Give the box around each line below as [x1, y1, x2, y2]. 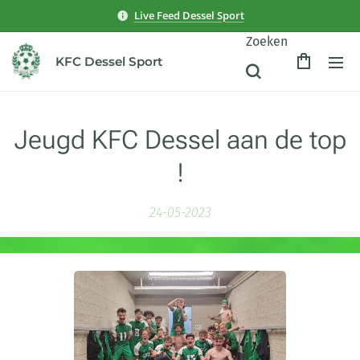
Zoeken [246, 33, 288, 49]
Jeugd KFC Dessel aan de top [14, 125, 346, 155]
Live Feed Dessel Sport [133, 7, 244, 22]
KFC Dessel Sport [55, 54, 162, 69]
